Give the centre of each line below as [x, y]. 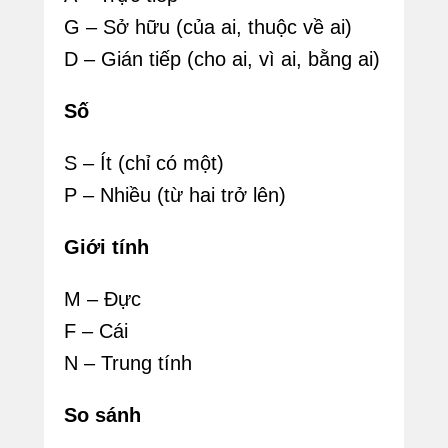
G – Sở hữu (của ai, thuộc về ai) [208, 27]
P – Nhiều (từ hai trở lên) [175, 195]
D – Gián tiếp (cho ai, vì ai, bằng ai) [222, 59]
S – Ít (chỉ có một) [144, 163]
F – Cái [96, 331]
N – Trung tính [128, 363]
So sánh [102, 415]
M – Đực [102, 299]
